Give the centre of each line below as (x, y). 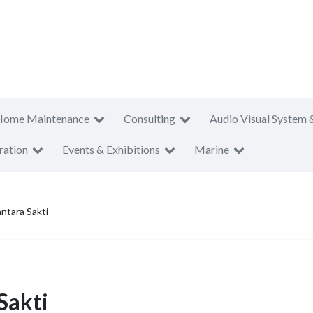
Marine (212, 149)
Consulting (150, 118)
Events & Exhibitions (111, 149)
